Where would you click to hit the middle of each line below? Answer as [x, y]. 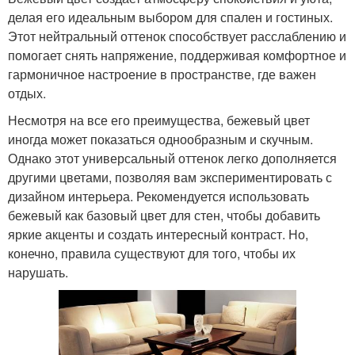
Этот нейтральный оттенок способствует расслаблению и [177, 36]
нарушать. [38, 272]
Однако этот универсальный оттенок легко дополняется [172, 158]
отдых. [27, 93]
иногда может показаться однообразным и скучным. [160, 139]
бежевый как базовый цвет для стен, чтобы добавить [164, 215]
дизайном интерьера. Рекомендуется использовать [158, 196]
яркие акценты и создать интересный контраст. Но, [158, 234]
